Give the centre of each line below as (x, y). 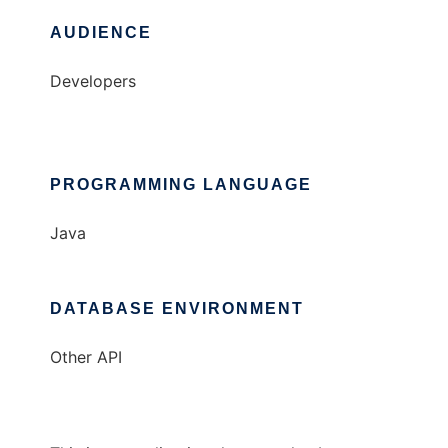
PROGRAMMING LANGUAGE (181, 185)
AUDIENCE (101, 33)
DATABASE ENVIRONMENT (177, 309)
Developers (93, 81)
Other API (86, 357)
